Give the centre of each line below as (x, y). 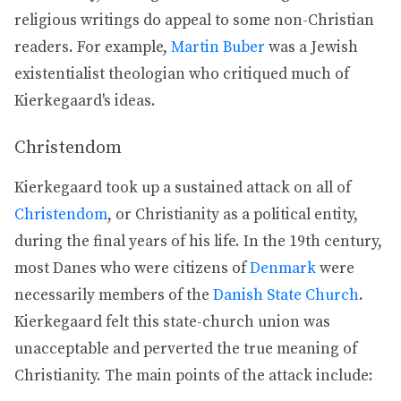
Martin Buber (218, 47)
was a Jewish (311, 47)
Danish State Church (286, 295)
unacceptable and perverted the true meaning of (186, 349)
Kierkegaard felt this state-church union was (172, 322)
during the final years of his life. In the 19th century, (198, 242)
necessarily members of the (114, 295)
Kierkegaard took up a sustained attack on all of (183, 188)
